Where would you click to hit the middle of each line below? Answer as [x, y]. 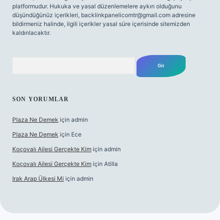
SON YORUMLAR [41, 99]
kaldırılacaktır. [31, 33]
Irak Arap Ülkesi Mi [38, 179]
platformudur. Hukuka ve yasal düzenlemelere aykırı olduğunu [97, 6]
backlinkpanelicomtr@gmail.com [126, 15]
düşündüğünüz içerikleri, [47, 15]
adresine [183, 15]
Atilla [111, 164]
